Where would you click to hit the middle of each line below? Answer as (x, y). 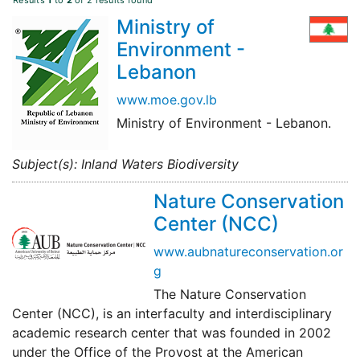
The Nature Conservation (230, 295)
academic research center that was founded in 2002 (172, 333)
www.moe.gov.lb (167, 100)
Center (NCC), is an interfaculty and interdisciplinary (172, 314)
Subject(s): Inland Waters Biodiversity (125, 164)
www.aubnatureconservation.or (248, 252)
